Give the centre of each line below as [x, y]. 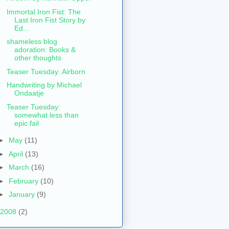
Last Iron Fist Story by [50, 20]
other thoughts [38, 58]
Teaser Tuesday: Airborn [46, 71]
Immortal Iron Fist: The [43, 12]
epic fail [26, 123]
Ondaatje [29, 93]
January [22, 194]
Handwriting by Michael [44, 85]
